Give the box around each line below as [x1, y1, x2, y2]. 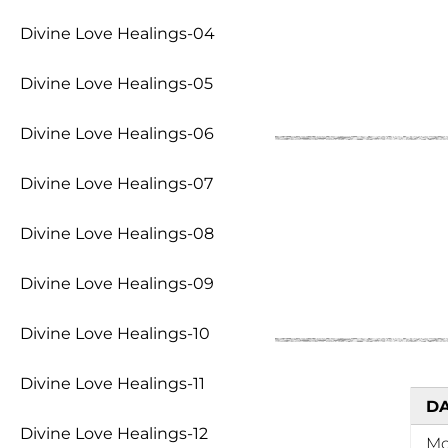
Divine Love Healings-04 [20, 24, 215, 43]
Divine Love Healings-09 [20, 274, 214, 293]
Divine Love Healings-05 [20, 74, 213, 93]
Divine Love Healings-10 [20, 324, 210, 343]
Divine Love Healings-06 [20, 124, 214, 143]
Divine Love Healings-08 [20, 224, 214, 243]
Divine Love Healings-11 [20, 374, 205, 393]
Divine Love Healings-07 [20, 174, 213, 193]
